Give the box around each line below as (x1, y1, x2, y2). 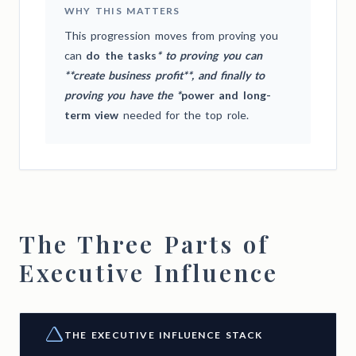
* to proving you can (156, 48, 262, 62)
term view (64, 107, 119, 122)
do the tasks (86, 48, 157, 62)
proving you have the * (64, 87, 181, 102)
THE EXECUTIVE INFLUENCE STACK (64, 328, 263, 341)
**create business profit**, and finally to (64, 68, 265, 82)
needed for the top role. (118, 107, 249, 122)
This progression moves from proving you (64, 28, 279, 42)
